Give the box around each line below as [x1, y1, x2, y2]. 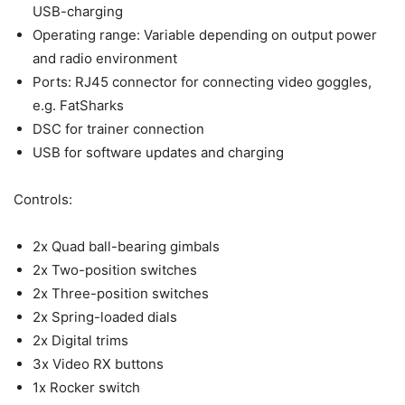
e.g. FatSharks [33, 97, 124, 114]
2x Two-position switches [33, 261, 197, 278]
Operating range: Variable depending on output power [33, 26, 377, 43]
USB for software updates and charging [33, 144, 284, 161]
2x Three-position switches [33, 285, 209, 302]
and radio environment [33, 50, 177, 67]
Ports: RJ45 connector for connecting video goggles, [33, 73, 372, 90]
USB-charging [33, 3, 123, 20]
